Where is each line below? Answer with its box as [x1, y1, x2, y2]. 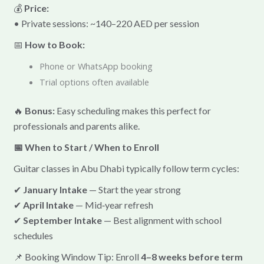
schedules [13, 230, 53, 242]
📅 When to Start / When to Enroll [13, 141, 159, 153]
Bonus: [24, 105, 55, 117]
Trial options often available [39, 76, 149, 88]
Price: [24, 2, 49, 14]
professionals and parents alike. [13, 120, 140, 132]
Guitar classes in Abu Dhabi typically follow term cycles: [13, 163, 239, 174]
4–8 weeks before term [140, 251, 243, 263]
